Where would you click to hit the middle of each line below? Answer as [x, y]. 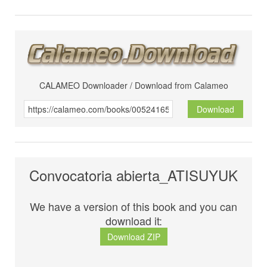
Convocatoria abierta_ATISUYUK [133, 175]
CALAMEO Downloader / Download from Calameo [133, 86]
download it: [133, 221]
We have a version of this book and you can [133, 207]
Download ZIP [133, 237]
